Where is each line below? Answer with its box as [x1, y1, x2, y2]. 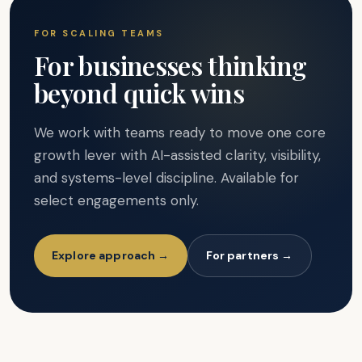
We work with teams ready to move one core [34, 124, 326, 142]
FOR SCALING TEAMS [34, 27, 164, 40]
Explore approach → [52, 248, 170, 263]
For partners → [205, 248, 293, 263]
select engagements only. [34, 192, 199, 210]
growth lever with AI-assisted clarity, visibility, [34, 146, 321, 165]
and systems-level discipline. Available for [34, 169, 299, 187]
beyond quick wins [34, 75, 245, 111]
